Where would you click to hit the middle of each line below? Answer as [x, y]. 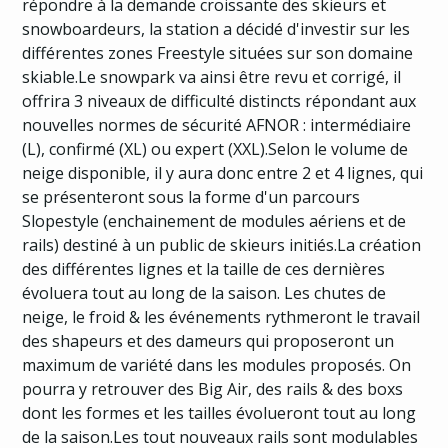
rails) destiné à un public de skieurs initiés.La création [222, 245]
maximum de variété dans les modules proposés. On [217, 365]
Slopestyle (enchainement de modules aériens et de [214, 221]
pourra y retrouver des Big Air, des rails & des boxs [213, 389]
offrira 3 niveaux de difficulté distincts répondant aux [219, 101]
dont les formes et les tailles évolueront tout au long [219, 413]
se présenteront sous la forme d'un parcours [191, 197]
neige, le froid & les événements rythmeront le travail [221, 317]
